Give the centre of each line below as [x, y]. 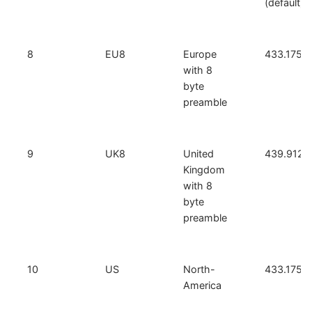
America [203, 285]
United [199, 153]
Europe [200, 54]
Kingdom [204, 169]
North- [200, 269]
